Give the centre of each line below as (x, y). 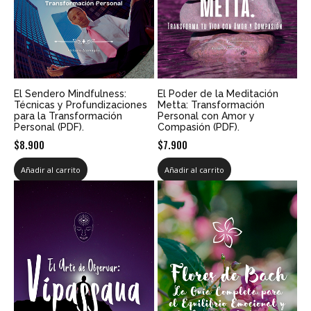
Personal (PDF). (49, 127)
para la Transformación (68, 116)
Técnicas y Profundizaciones (81, 104)
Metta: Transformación (211, 104)
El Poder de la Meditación (218, 93)
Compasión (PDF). (198, 127)
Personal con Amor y (206, 116)
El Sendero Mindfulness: (70, 93)
